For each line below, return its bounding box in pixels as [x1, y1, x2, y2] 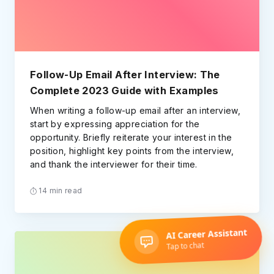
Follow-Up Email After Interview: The [30, 68, 220, 81]
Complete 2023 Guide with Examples [30, 84, 219, 97]
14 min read [37, 185, 83, 195]
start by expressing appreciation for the [30, 118, 200, 129]
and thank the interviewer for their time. [30, 158, 198, 169]
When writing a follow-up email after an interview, [30, 105, 241, 116]
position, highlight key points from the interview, [30, 145, 234, 156]
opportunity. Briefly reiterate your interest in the [30, 131, 232, 143]
